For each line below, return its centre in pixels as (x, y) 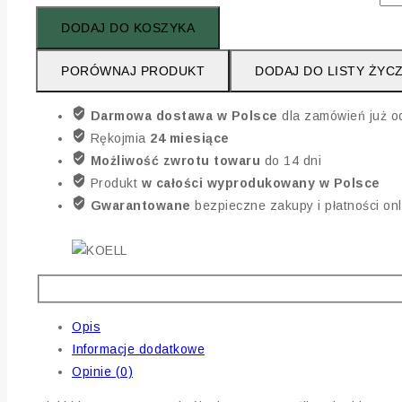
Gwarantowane (142, 206)
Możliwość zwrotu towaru (177, 161)
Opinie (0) (102, 371)
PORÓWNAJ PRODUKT (133, 71)
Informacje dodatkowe (138, 349)
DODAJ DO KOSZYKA (128, 28)
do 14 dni (293, 161)
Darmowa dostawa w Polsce (186, 116)
